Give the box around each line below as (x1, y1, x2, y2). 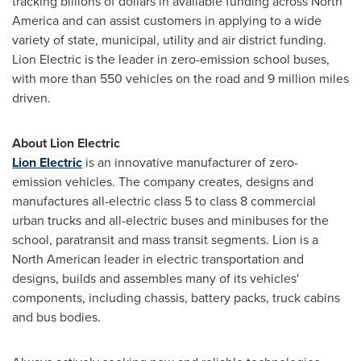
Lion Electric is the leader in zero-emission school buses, (12, 50, 330, 68)
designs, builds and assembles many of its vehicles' (12, 269, 299, 288)
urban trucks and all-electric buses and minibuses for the (12, 211, 329, 230)
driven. (12, 89, 51, 107)
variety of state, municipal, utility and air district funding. (12, 31, 326, 49)
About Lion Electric (12, 134, 120, 152)
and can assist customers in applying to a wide (59, 11, 322, 30)
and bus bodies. (12, 308, 101, 326)
